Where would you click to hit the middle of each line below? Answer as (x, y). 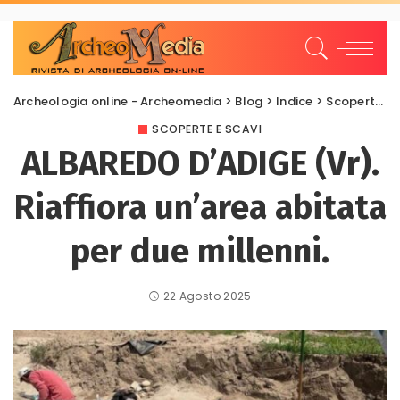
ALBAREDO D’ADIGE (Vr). (200, 163)
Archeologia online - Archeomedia (118, 101)
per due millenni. (200, 251)
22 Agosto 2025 (207, 296)
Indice (295, 101)
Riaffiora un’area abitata (200, 207)
